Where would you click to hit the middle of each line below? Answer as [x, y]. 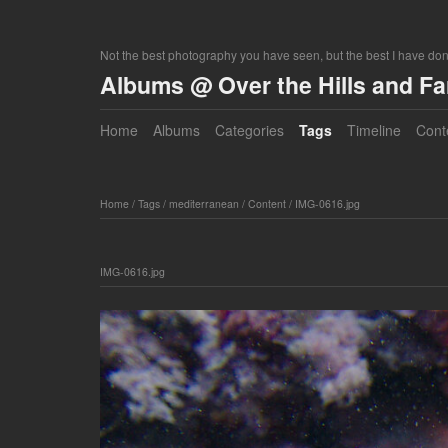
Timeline [373, 130]
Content [266, 204]
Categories [249, 130]
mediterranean [203, 204]
